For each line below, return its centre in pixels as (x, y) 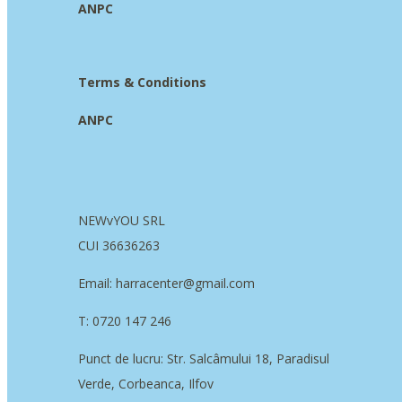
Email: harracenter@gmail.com (166, 284)
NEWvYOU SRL (122, 221)
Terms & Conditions (142, 83)
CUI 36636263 (119, 246)
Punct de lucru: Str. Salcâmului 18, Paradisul (204, 359)
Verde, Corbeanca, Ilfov (146, 384)
